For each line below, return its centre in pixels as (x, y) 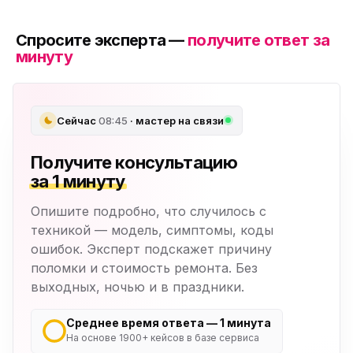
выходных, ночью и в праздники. (137, 286)
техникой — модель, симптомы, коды (152, 230)
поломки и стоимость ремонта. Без (144, 268)
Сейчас (78, 120)
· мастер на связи (176, 120)
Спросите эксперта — (102, 40)
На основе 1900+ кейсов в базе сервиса (163, 337)
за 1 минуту (78, 181)
